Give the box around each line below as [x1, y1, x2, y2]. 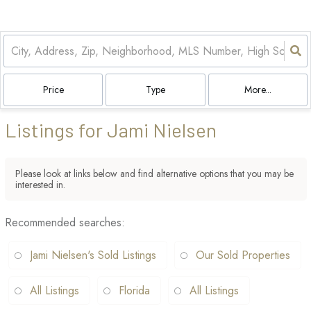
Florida [119, 283, 150, 299]
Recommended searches [5, 215, 121, 230]
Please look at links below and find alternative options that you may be [15, 167, 294, 180]
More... [244, 83, 271, 96]
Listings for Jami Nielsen [5, 118, 217, 142]
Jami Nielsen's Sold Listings [30, 247, 156, 263]
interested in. [15, 178, 65, 192]
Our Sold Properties [196, 247, 290, 263]
